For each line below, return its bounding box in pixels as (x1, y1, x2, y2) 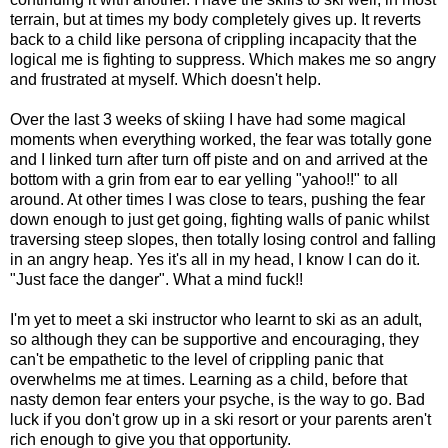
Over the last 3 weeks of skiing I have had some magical (10, 111, 406, 129)
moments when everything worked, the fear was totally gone (10, 131, 432, 149)
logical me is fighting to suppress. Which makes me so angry (10, 51, 436, 69)
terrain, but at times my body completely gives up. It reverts (10, 11, 421, 29)
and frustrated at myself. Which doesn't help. (10, 71, 321, 89)
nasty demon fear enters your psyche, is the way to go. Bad (10, 391, 425, 409)
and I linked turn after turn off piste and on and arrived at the (10, 151, 428, 169)
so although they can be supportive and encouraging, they (10, 331, 419, 349)
